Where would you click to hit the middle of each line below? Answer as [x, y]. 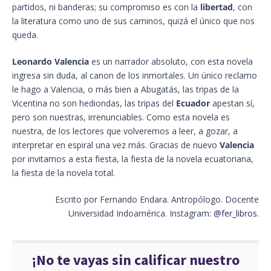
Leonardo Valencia [51, 62]
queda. [25, 35]
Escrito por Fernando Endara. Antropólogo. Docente [157, 200]
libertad [217, 7]
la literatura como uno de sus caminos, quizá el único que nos [133, 21]
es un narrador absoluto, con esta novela [171, 62]
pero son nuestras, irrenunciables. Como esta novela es [121, 117]
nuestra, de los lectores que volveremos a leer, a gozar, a [125, 131]
